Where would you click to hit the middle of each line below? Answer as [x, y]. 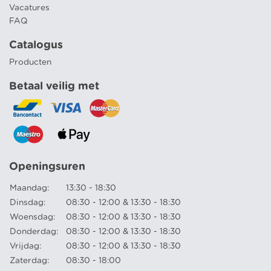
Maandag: [29, 188]
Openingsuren [47, 167]
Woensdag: [32, 217]
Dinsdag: [28, 203]
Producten [30, 63]
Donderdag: [34, 232]
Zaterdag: [29, 261]
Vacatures [29, 8]
